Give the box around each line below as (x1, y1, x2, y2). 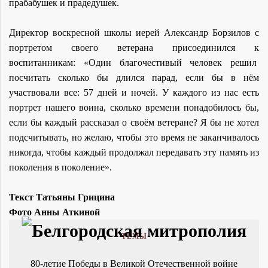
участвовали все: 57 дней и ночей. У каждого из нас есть (9, 87, 259, 98)
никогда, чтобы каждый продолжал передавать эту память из (9, 147, 259, 157)
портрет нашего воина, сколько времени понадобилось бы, (9, 102, 259, 112)
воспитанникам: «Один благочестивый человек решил (9, 57, 259, 68)
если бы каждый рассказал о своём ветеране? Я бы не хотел (9, 117, 259, 127)
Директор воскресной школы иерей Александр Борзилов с (9, 27, 259, 38)
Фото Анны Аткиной (9, 206, 100, 217)
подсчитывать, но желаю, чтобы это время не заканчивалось (9, 132, 259, 142)
